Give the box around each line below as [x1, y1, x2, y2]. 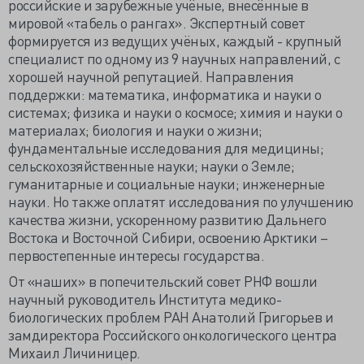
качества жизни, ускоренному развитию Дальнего [8, 210, 327, 228]
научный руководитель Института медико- [8, 289, 281, 308]
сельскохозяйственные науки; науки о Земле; [8, 156, 294, 175]
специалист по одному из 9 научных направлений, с [8, 49, 340, 67]
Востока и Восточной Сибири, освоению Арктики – [8, 227, 327, 246]
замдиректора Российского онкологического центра [8, 325, 337, 344]
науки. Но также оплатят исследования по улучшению [8, 192, 353, 210]
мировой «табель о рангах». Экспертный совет [8, 13, 305, 32]
